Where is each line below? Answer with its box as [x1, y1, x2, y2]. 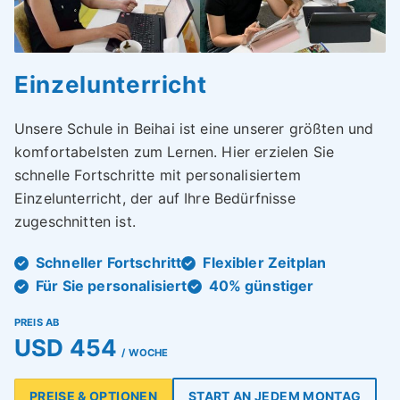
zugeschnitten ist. [14, 212, 136, 231]
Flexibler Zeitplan [203, 254, 327, 272]
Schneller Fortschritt [36, 254, 182, 272]
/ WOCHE [121, 346, 169, 359]
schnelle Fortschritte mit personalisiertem [14, 166, 301, 185]
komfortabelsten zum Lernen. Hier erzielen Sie [14, 143, 335, 162]
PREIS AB [14, 315, 60, 329]
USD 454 [14, 334, 118, 362]
